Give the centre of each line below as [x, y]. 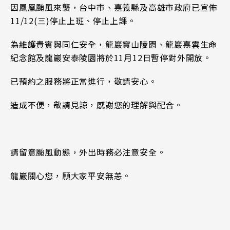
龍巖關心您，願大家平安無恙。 [71, 176]
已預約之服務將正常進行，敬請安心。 [84, 82]
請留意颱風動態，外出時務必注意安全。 [88, 153]
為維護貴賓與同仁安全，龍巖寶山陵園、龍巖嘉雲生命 [114, 45]
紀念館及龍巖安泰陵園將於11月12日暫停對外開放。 [111, 58]
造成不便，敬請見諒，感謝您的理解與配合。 [97, 106]
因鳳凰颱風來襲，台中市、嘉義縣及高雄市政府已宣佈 [114, 8]
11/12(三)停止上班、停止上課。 [73, 21]
